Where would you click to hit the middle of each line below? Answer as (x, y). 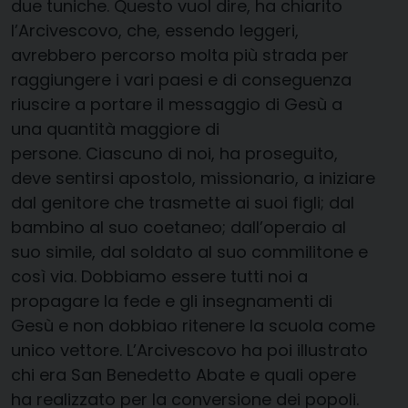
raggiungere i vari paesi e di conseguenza (181, 79)
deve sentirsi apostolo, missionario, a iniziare (193, 178)
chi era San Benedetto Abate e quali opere (184, 374)
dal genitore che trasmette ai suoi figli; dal (183, 202)
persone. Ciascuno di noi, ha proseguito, (174, 153)
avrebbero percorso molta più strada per (180, 55)
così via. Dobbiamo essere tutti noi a (159, 276)
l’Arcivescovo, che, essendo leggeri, (155, 30)
